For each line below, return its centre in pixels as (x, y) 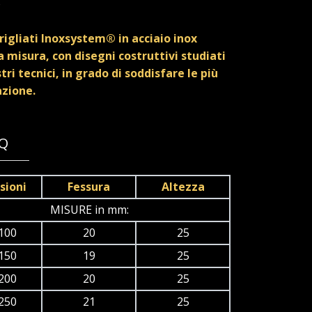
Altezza (183, 187)
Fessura (89, 187)
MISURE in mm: (89, 210)
